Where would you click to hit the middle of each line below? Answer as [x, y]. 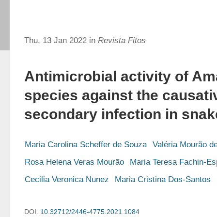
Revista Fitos [122, 40]
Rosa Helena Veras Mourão [74, 162]
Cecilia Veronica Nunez [67, 179]
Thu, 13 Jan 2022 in [61, 40]
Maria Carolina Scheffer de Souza [86, 145]
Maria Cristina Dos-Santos [163, 179]
